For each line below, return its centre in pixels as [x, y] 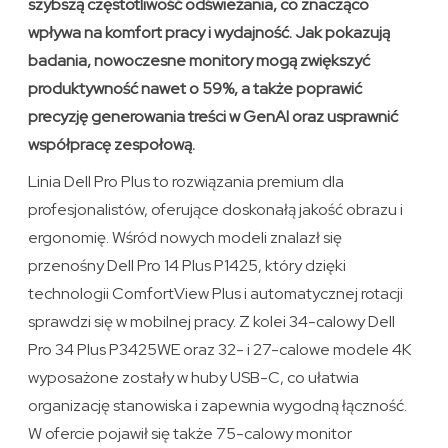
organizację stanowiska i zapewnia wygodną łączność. [218, 406]
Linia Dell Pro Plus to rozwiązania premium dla [186, 182]
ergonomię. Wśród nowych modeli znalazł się [185, 238]
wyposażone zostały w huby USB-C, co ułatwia [194, 378]
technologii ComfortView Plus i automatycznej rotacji [216, 294]
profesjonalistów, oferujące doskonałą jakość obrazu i [216, 210]
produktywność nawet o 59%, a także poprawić [195, 89]
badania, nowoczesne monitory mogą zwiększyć [199, 61]
